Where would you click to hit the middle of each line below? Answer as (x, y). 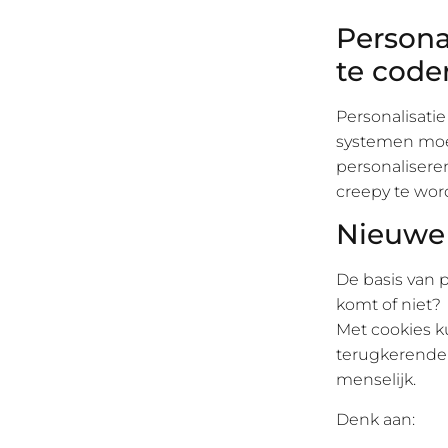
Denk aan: (375, 419)
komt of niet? (388, 305)
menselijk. (376, 380)
